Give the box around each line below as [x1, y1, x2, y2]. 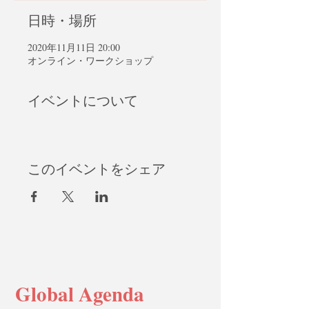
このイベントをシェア [28, 159, 166, 178]
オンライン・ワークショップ [28, 54, 153, 67]
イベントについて [28, 91, 138, 110]
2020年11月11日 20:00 [28, 41, 120, 54]
